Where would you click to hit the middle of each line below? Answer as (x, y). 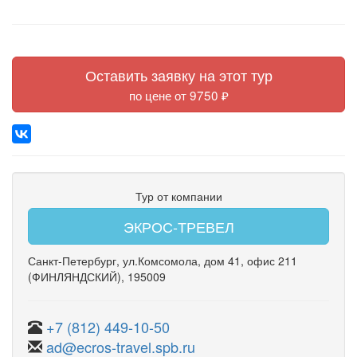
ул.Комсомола (160, 261)
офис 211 (272, 261)
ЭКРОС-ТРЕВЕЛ (178, 226)
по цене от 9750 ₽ (178, 95)
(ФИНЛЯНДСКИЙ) (75, 277)
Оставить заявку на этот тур (178, 75)
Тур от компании (178, 196)
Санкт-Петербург (72, 261)
